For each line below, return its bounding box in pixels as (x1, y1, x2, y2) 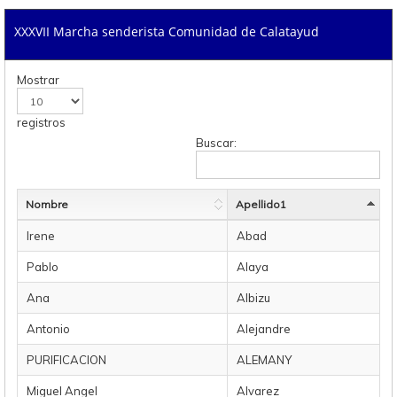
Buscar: (196, 136, 237, 150)
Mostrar (17, 73, 59, 87)
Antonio (27, 322, 70, 336)
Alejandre (237, 322, 291, 336)
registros (17, 115, 66, 129)
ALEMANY (237, 353, 292, 367)
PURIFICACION (27, 353, 106, 367)
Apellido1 (236, 198, 286, 211)
